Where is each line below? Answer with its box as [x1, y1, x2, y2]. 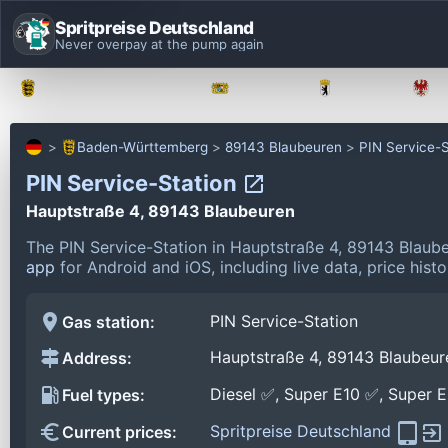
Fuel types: [62, 385, 145, 406]
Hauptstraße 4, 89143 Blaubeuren [26, 200, 295, 221]
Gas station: [62, 311, 155, 332]
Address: [62, 348, 132, 369]
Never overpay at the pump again [55, 35, 264, 52]
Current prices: [62, 422, 177, 443]
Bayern [242, 80, 287, 96]
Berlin [347, 80, 383, 96]
